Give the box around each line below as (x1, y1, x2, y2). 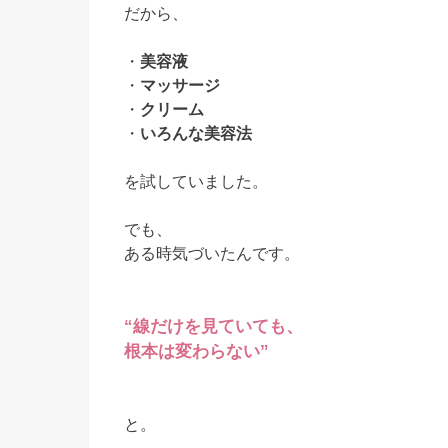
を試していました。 (124, 172, 268, 191)
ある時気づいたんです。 (124, 244, 300, 263)
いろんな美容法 (140, 124, 252, 143)
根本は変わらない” (124, 342, 269, 362)
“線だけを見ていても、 (124, 317, 303, 337)
